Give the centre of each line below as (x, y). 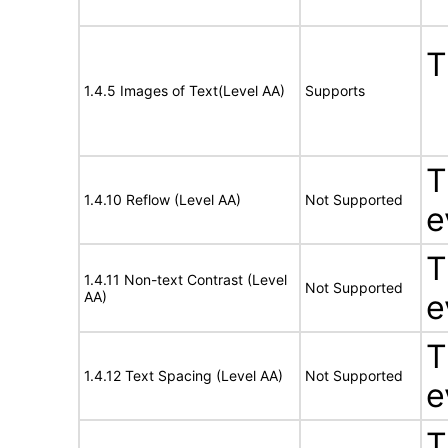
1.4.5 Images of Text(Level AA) (184, 90)
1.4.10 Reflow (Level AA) (162, 199)
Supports (335, 90)
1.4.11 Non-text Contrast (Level (185, 279)
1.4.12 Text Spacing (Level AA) (183, 375)
